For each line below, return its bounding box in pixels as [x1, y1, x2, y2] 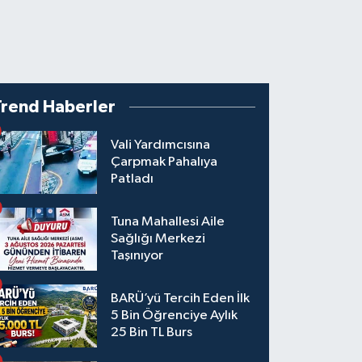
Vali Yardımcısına [111, 138, 211, 153]
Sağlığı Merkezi [111, 232, 206, 246]
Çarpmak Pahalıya [111, 155, 218, 170]
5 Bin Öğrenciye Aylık [111, 309, 238, 323]
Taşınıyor [111, 249, 164, 263]
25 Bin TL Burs [111, 326, 193, 340]
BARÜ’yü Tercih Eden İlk [111, 292, 250, 306]
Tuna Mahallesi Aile [111, 215, 225, 229]
